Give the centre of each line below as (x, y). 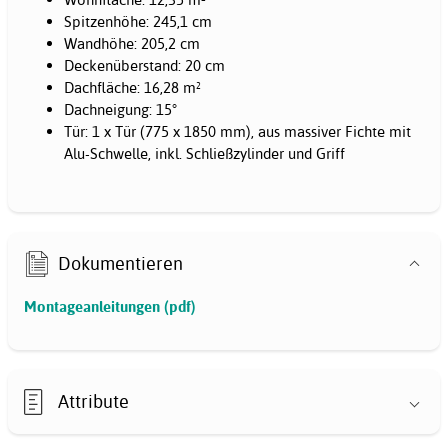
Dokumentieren (121, 263)
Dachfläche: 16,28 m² (132, 88)
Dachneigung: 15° (120, 110)
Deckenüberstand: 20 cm (144, 66)
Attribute (94, 401)
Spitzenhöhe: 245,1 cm (138, 22)
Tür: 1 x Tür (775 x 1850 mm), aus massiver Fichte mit (237, 132)
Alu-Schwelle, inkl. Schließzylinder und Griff (204, 154)
